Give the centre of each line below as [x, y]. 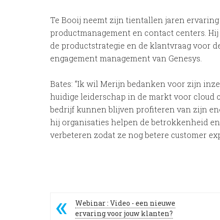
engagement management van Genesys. [126, 58]
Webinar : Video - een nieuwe [125, 203]
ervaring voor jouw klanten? [124, 213]
